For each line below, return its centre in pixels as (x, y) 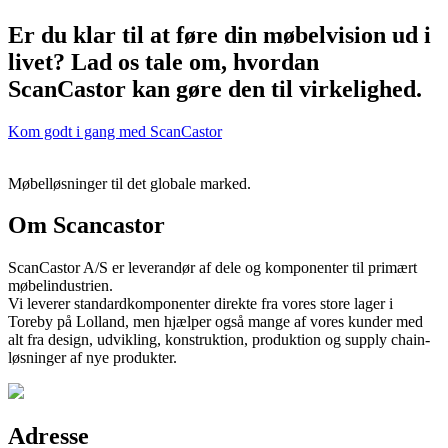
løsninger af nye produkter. (92, 358)
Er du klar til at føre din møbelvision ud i (219, 34)
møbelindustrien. (60, 286)
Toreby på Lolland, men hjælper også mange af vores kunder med (215, 322)
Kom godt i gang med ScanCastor (115, 131)
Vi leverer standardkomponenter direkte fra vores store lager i (200, 304)
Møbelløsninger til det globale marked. (129, 183)
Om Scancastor (86, 225)
